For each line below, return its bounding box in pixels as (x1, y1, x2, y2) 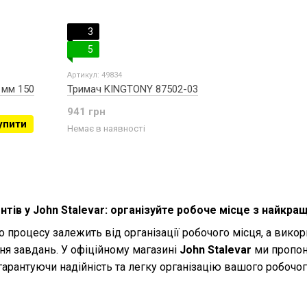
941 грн (67, 106, 106, 118)
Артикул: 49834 (67, 71, 122, 79)
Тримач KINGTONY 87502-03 (67, 83, 198, 95)
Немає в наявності (67, 123, 145, 134)
